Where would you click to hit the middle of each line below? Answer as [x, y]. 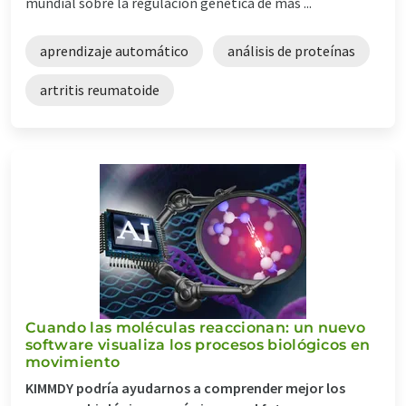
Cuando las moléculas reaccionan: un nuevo [196, 327]
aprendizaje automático [114, 50]
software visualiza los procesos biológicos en [198, 344]
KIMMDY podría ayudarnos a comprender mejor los [185, 387]
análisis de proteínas [291, 50]
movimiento [73, 362]
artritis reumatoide [100, 89]
